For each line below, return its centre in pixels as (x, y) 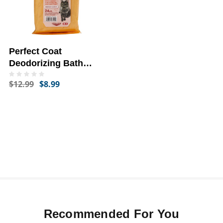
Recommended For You (111, 214)
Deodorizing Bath (46, 63)
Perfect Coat (35, 51)
